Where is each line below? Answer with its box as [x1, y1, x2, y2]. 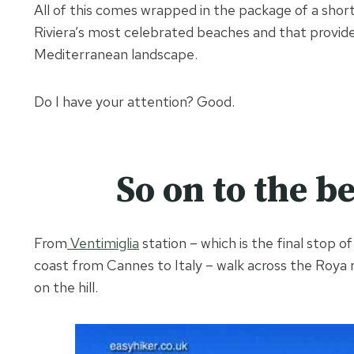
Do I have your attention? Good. [34, 92, 235, 111]
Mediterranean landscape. [34, 45, 198, 64]
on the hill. [34, 278, 98, 297]
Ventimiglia [67, 234, 139, 253]
